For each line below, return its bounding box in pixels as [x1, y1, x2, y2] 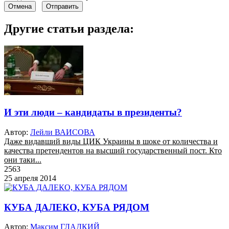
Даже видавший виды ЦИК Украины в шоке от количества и [4, 136, 218, 146]
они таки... [4, 155, 41, 164]
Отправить [46, 2, 79, 10]
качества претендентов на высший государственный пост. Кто [4, 146, 222, 155]
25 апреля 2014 [4, 173, 56, 182]
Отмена [8, 2, 32, 10]
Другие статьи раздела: [4, 21, 134, 35]
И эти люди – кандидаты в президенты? [4, 107, 182, 118]
